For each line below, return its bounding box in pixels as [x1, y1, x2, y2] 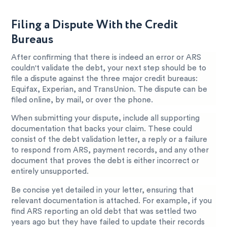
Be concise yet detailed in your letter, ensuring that [11, 186, 194, 194]
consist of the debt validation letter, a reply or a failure [11, 136, 208, 144]
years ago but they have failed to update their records [11, 218, 205, 226]
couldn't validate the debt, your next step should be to [11, 64, 207, 72]
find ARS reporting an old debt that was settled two [11, 207, 197, 215]
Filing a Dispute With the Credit [11, 16, 178, 34]
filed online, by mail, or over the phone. [11, 96, 154, 104]
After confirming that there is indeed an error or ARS [11, 53, 202, 61]
